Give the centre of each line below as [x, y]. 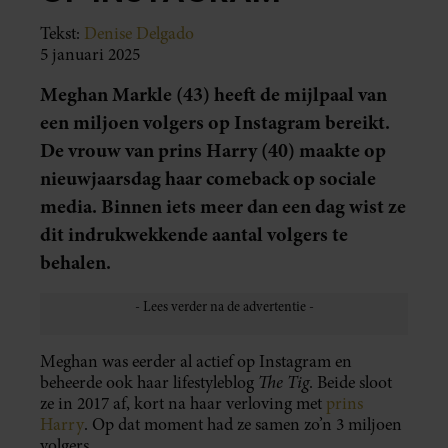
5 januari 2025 [90, 54]
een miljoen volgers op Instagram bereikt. [215, 122]
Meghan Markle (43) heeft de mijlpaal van [213, 94]
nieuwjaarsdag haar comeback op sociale [208, 178]
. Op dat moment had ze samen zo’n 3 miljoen [243, 424]
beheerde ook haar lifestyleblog [149, 382]
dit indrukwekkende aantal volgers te [194, 234]
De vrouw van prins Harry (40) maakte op [213, 150]
